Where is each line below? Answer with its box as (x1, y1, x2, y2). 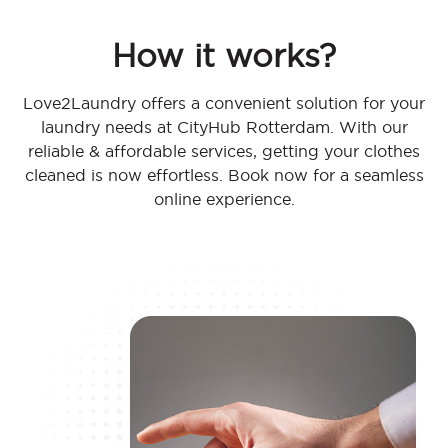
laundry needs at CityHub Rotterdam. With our (40, 118, 408, 137)
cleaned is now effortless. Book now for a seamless (24, 166, 424, 185)
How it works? (112, 38, 336, 74)
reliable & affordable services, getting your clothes (28, 142, 420, 161)
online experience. (153, 190, 295, 209)
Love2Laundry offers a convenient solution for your (23, 94, 425, 113)
